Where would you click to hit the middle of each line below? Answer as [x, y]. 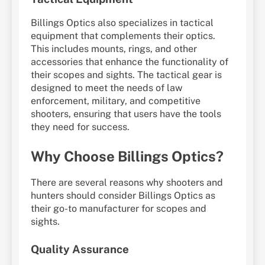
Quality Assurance [80, 249]
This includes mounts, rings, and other [114, 49]
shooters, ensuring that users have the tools [126, 114]
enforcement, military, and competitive [116, 101]
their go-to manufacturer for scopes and [119, 208]
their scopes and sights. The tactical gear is [126, 75]
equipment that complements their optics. [123, 35]
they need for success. [80, 127]
